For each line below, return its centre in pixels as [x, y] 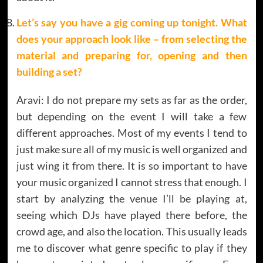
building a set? [49, 71]
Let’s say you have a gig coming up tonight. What [131, 22]
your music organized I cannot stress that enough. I [131, 182]
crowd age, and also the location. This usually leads [131, 231]
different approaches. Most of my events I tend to [131, 132]
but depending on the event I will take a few [131, 116]
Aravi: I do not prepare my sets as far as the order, [131, 100]
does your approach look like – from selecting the [131, 38]
